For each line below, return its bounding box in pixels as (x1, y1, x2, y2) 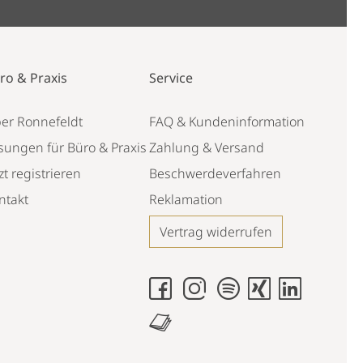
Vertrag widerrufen (159, 223, 272, 241)
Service (148, 69, 193, 87)
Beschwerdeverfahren (148, 164, 281, 182)
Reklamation (148, 190, 223, 208)
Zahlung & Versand (148, 139, 264, 156)
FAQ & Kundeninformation (148, 113, 305, 130)
